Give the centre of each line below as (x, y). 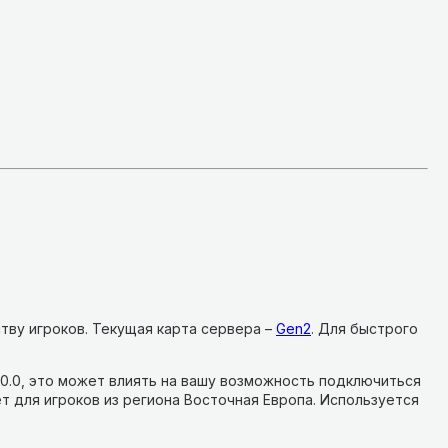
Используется (369, 399)
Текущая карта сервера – (182, 328)
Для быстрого (368, 328)
